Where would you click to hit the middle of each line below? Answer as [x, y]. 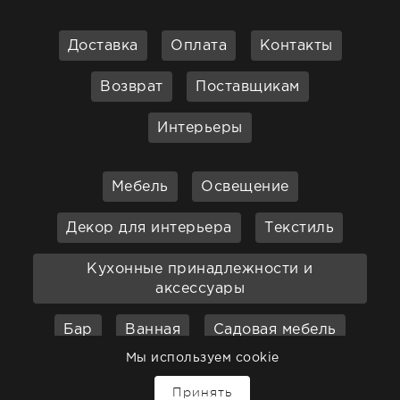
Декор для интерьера [149, 228]
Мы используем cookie [202, 358]
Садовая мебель [275, 330]
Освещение [245, 187]
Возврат [132, 87]
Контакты [296, 46]
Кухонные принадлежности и [200, 269]
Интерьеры [200, 128]
